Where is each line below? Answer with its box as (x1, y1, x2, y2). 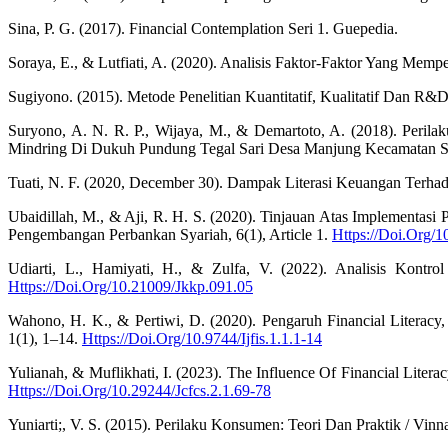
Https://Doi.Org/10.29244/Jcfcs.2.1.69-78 (8, 382, 271, 400)
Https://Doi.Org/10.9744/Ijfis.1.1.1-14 (82, 330, 322, 348)
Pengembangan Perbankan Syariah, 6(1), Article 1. (8, 226, 332, 244)
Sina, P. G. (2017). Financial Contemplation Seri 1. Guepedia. (8, 20, 398, 38)
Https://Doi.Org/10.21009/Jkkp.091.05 (8, 278, 253, 296)
